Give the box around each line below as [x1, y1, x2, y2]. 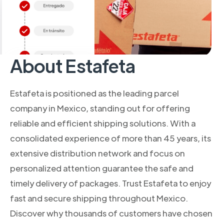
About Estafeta [10, 53, 135, 77]
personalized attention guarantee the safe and [10, 162, 193, 173]
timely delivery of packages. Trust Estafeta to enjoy [10, 177, 211, 188]
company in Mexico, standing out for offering [10, 102, 190, 113]
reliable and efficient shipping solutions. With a [10, 117, 195, 128]
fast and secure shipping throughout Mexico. [10, 192, 188, 203]
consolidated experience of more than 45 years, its [10, 132, 211, 143]
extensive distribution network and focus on [10, 147, 185, 158]
